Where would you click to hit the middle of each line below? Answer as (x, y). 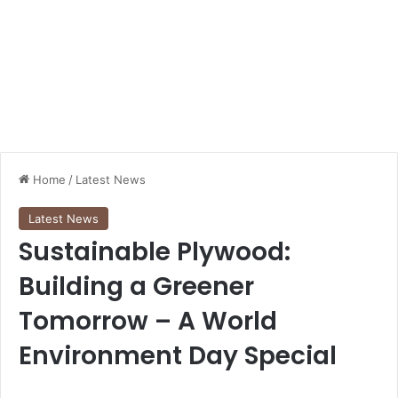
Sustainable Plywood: (155, 252)
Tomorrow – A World (148, 321)
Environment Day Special (178, 356)
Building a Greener (136, 287)
